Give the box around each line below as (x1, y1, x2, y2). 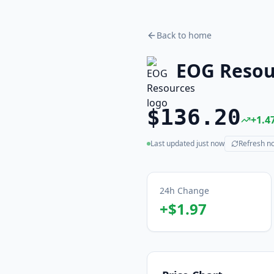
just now (196, 138, 224, 149)
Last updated (150, 138, 196, 149)
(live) (146, 142, 163, 152)
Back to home (157, 29, 212, 41)
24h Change (160, 185, 209, 196)
